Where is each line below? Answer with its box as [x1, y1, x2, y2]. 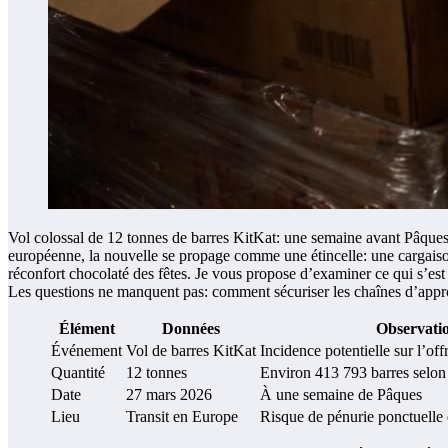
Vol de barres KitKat [126, 342, 256, 360]
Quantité [51, 364, 105, 382]
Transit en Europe [126, 408, 238, 426]
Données [162, 320, 220, 338]
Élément [58, 320, 115, 338]
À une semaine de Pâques [260, 386, 422, 404]
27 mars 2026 [126, 386, 212, 404]
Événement [51, 342, 122, 360]
